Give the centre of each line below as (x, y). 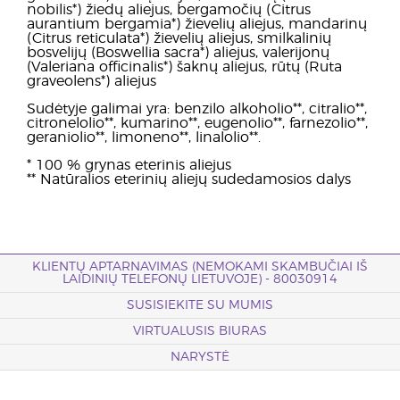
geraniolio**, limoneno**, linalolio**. (144, 137)
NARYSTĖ (200, 357)
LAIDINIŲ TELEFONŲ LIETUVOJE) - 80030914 (200, 279)
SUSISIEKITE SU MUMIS (200, 305)
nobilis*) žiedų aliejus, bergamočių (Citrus (169, 10)
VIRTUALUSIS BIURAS (200, 331)
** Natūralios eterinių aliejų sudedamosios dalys (189, 179)
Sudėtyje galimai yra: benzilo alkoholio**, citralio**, (197, 109)
